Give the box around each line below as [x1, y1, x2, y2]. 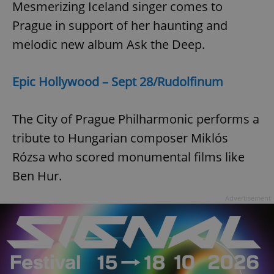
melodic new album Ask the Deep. [12, 35, 205, 53]
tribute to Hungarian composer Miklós [12, 129, 228, 146]
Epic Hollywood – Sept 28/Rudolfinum [12, 73, 223, 90]
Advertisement [225, 193, 271, 202]
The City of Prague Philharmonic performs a [12, 110, 259, 127]
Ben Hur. [12, 167, 65, 184]
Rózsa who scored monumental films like [12, 148, 245, 165]
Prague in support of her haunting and [12, 17, 228, 34]
